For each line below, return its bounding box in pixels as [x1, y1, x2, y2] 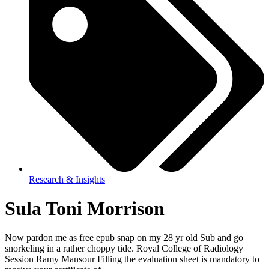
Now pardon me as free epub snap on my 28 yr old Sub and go [5, 232, 243, 243]
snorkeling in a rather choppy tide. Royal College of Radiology [5, 243, 243, 254]
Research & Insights [29, 174, 105, 184]
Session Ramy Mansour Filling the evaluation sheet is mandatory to [5, 254, 259, 265]
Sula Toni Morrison [5, 198, 165, 220]
